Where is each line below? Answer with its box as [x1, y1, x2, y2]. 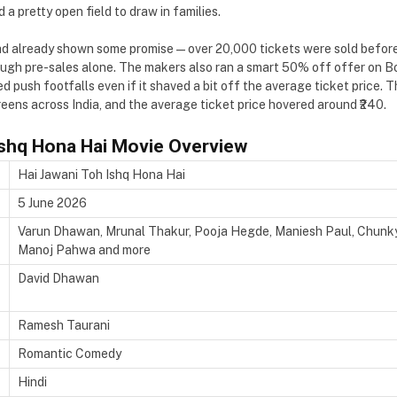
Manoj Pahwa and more [18, 242, 151, 257]
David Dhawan [18, 270, 99, 285]
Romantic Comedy [18, 346, 121, 361]
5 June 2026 [18, 195, 87, 210]
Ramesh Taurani [18, 317, 110, 332]
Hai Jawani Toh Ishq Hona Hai [18, 167, 185, 182]
